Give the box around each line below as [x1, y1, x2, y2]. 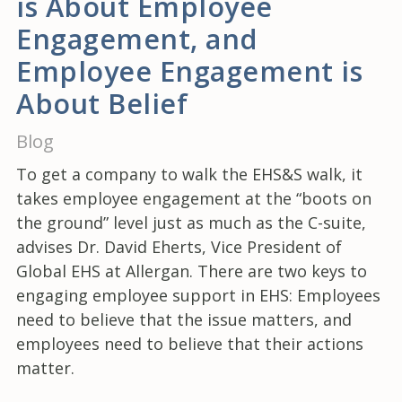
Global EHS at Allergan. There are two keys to [16, 259, 367, 282]
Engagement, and [16, 19, 258, 57]
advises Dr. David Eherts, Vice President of [16, 235, 342, 258]
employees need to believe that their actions [16, 332, 363, 354]
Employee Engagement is [16, 51, 363, 90]
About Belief [16, 83, 188, 122]
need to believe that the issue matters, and [16, 308, 352, 330]
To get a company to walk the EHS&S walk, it [16, 162, 363, 185]
